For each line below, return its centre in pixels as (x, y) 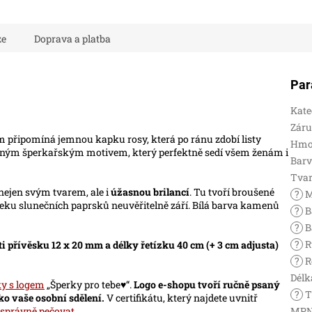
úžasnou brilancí (150, 192)
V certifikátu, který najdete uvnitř (182, 297)
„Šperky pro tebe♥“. (89, 284)
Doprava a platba (72, 38)
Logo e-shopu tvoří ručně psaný (207, 284)
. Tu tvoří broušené (232, 192)
